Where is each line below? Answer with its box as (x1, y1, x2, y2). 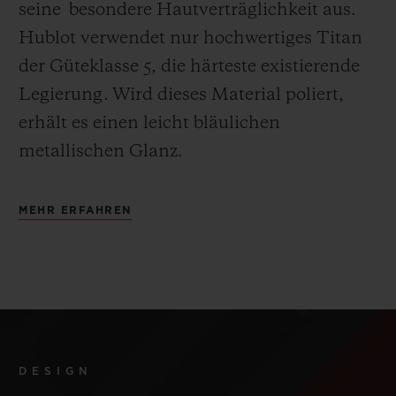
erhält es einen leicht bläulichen (19, 114, 280, 133)
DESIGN (19, 365, 92, 377)
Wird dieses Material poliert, (112, 86, 344, 104)
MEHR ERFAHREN (19, 204, 132, 216)
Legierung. (19, 86, 109, 104)
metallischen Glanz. (19, 142, 183, 161)
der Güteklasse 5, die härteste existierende (19, 57, 360, 76)
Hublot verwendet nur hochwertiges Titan (19, 29, 362, 48)
